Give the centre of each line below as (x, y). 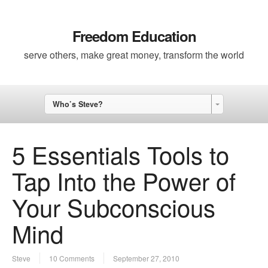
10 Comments (72, 258)
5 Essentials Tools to (121, 154)
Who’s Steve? (77, 104)
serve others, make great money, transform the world (134, 55)
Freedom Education (134, 36)
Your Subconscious (114, 207)
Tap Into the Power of (124, 181)
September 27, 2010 (146, 258)
